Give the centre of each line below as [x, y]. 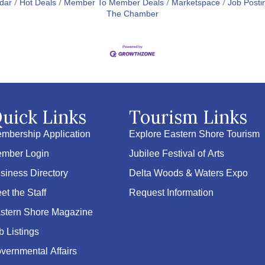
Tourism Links [188, 117]
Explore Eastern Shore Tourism [195, 135]
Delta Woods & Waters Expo [189, 174]
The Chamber [132, 14]
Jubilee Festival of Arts [177, 154]
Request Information [172, 193]
